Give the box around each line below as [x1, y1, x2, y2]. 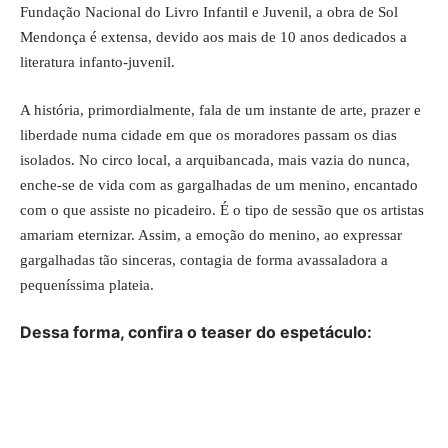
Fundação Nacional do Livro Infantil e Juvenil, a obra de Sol [20, 4, 398, 20]
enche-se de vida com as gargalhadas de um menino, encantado [20, 176, 418, 193]
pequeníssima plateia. [20, 276, 154, 293]
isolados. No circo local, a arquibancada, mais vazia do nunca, [20, 151, 410, 168]
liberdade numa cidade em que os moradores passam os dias [20, 126, 397, 143]
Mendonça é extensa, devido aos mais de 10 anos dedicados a [20, 29, 407, 45]
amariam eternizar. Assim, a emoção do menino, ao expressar [20, 226, 402, 243]
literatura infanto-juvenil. [20, 54, 175, 70]
